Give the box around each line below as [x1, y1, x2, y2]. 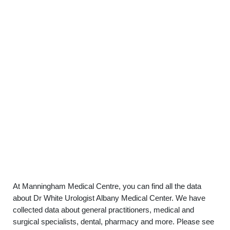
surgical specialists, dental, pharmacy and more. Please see [13, 217, 214, 226]
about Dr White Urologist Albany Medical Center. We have [13, 194, 205, 202]
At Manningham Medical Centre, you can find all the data [13, 182, 201, 190]
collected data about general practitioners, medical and [13, 205, 194, 214]
